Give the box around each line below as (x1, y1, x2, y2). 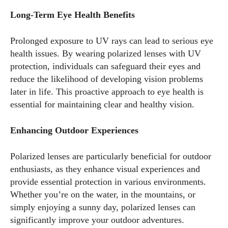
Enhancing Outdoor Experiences (10, 125, 138, 135)
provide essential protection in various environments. (10, 177, 206, 187)
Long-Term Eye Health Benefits (10, 10, 135, 20)
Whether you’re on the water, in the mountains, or (10, 189, 195, 199)
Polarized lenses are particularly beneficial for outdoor (10, 151, 211, 161)
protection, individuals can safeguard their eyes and (10, 61, 201, 71)
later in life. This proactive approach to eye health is (10, 87, 204, 97)
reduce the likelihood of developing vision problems (10, 74, 203, 84)
